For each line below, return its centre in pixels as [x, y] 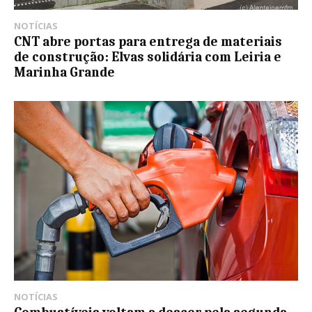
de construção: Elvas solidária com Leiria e [148, 57]
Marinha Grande [64, 73]
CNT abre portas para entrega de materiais [148, 42]
